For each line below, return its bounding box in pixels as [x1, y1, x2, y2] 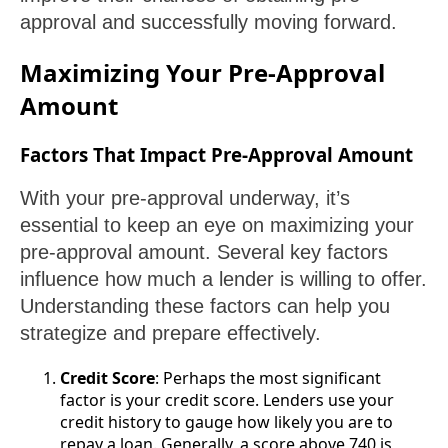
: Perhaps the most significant [155, 367, 381, 390]
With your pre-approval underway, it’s [20, 187, 350, 210]
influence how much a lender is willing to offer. [20, 268, 427, 291]
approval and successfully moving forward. [20, 10, 397, 33]
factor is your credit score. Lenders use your [60, 389, 394, 412]
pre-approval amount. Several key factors [20, 241, 388, 264]
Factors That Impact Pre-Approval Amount [20, 141, 413, 167]
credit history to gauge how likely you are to [60, 411, 393, 434]
